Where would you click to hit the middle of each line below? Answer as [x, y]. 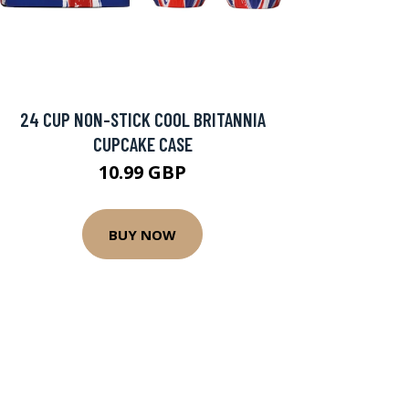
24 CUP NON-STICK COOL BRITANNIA [142, 119]
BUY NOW [142, 234]
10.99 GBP [142, 172]
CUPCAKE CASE [142, 144]
